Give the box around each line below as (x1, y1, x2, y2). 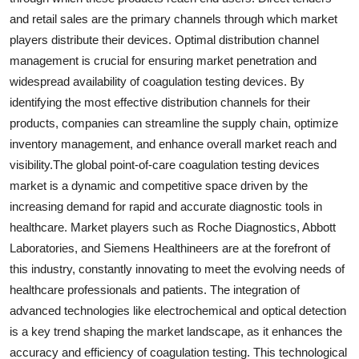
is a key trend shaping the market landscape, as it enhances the (10, 324, 342, 338)
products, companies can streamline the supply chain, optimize (10, 115, 338, 130)
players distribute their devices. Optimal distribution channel (10, 32, 319, 46)
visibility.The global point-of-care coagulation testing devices (10, 157, 320, 171)
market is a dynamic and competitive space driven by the (10, 178, 308, 192)
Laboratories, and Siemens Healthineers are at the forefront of (10, 240, 330, 255)
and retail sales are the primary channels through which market (10, 11, 337, 26)
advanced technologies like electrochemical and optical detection (10, 303, 346, 317)
